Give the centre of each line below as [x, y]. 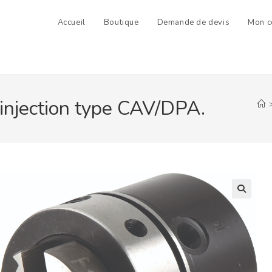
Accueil [71, 22]
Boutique [121, 22]
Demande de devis [193, 22]
